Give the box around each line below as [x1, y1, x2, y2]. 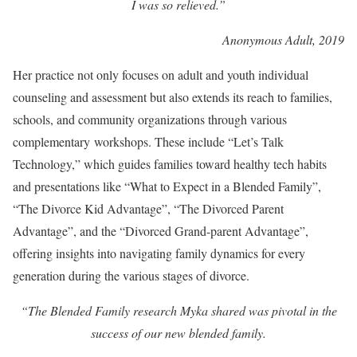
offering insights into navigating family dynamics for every [13, 245, 305, 261]
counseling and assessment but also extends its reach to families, [13, 88, 332, 105]
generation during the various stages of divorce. [13, 267, 253, 284]
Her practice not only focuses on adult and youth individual [13, 66, 308, 83]
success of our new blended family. [91, 324, 266, 341]
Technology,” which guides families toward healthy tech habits [13, 155, 327, 172]
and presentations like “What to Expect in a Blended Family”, [13, 178, 321, 194]
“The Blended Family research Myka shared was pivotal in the [20, 302, 337, 319]
